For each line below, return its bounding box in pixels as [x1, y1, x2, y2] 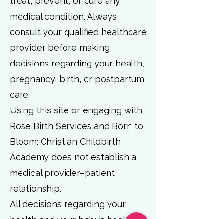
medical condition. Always [10, 11, 117, 22]
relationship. [10, 183, 61, 194]
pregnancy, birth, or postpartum [10, 74, 144, 84]
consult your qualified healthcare [10, 27, 147, 37]
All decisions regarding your [10, 199, 126, 209]
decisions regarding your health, [10, 58, 144, 68]
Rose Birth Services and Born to [10, 121, 143, 131]
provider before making [10, 43, 109, 53]
